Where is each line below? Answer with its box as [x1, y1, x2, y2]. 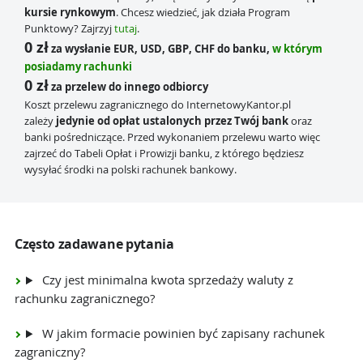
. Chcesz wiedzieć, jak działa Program [116, 6, 290, 20]
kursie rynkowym [24, 6, 116, 20]
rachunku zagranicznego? [15, 291, 155, 307]
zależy [24, 114, 56, 129]
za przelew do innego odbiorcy [51, 80, 208, 95]
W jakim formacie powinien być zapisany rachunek [38, 326, 325, 342]
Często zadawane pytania [15, 236, 174, 254]
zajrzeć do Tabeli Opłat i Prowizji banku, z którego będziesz [24, 147, 304, 161]
